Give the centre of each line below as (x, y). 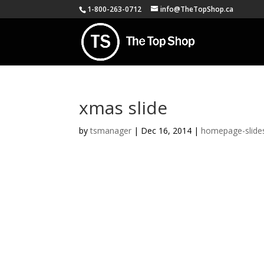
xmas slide (123, 108)
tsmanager (111, 131)
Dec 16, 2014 (166, 131)
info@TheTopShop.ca (197, 9)
